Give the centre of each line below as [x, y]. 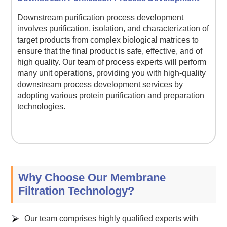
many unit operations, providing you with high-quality [112, 73]
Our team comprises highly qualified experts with [111, 218]
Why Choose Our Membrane [92, 178]
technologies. [42, 107]
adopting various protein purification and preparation [111, 96]
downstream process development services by [100, 85]
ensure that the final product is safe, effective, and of [110, 51]
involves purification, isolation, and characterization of [113, 29]
